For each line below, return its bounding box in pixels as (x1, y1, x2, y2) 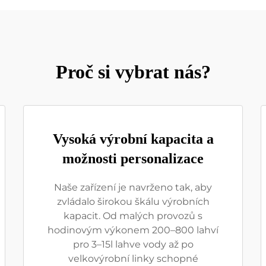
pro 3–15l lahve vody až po (72, 239, 194, 250)
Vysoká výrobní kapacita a (52, 131, 214, 147)
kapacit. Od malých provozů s (64, 210, 202, 221)
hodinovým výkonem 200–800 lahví (47, 224, 218, 236)
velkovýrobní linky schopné (68, 253, 198, 264)
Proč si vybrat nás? (55, 61, 211, 83)
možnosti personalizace (62, 151, 204, 166)
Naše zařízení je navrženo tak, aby (54, 182, 212, 193)
